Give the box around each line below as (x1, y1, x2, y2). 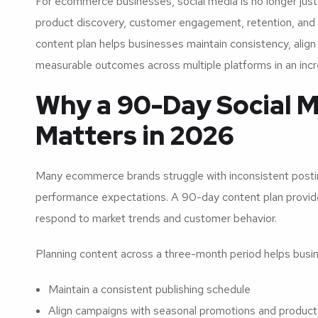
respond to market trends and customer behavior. (35, 210, 277, 226)
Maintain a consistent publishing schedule (48, 281, 251, 297)
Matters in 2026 (35, 118, 234, 153)
